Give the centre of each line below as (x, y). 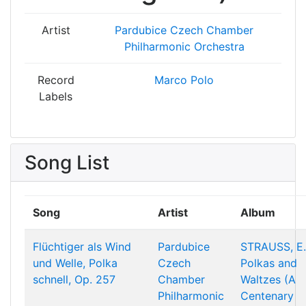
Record (56, 80)
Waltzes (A (268, 279)
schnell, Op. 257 (74, 279)
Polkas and (269, 263)
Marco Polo (184, 80)
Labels (56, 96)
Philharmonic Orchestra (184, 46)
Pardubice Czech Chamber (184, 30)
